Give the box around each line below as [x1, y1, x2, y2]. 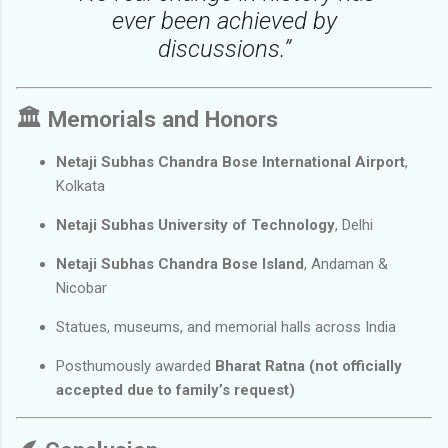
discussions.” [157, 34, 291, 63]
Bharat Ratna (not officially [215, 356, 402, 375]
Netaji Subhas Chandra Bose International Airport [56, 152, 405, 171]
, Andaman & [304, 254, 388, 273]
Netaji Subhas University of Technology [56, 215, 335, 234]
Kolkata [56, 176, 105, 195]
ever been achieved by [111, 6, 337, 35]
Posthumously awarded [56, 356, 215, 375]
